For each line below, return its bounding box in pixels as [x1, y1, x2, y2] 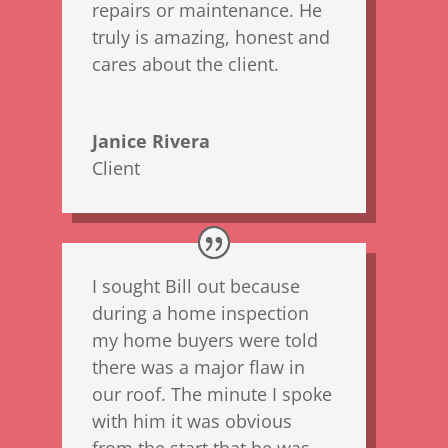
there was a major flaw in [92, 355, 306, 380]
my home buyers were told [92, 328, 319, 353]
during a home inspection [92, 301, 310, 326]
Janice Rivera [92, 128, 211, 153]
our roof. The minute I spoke [92, 382, 333, 407]
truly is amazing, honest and [92, 24, 331, 49]
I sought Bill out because [92, 274, 301, 299]
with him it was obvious [92, 409, 293, 434]
